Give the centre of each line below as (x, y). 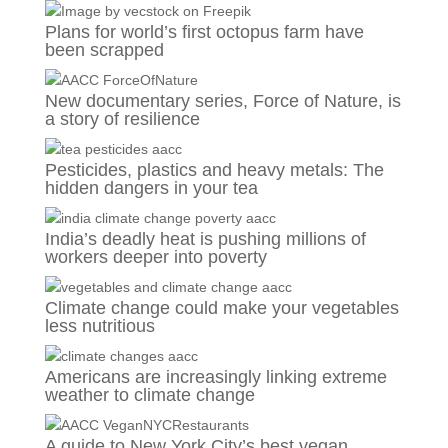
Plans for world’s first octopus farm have (204, 32)
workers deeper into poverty (155, 257)
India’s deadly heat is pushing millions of (205, 239)
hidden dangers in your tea (151, 188)
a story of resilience (122, 119)
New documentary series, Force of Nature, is (222, 101)
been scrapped (104, 50)
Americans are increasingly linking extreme (215, 377)
